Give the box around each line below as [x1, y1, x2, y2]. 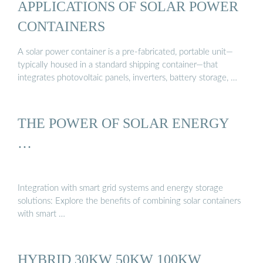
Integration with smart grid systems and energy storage [18, 184, 223, 193]
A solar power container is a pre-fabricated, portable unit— [18, 47, 233, 56]
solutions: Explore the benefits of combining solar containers [18, 197, 241, 206]
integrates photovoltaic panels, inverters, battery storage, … [18, 73, 237, 82]
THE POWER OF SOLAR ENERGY [18, 114, 229, 131]
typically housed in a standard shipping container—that [18, 60, 218, 69]
